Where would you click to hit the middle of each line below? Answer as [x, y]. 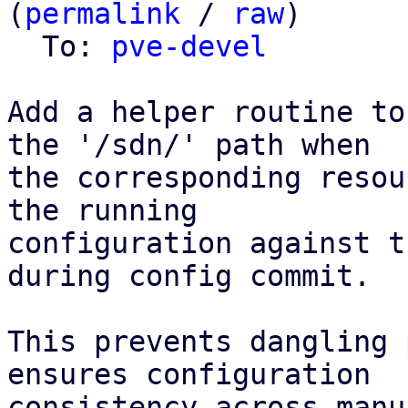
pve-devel [189, 46]
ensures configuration [189, 374]
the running [102, 210]
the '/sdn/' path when [189, 145]
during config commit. [189, 276]
